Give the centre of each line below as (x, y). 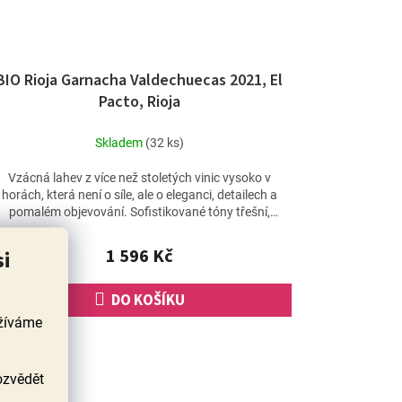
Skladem (120, 143)
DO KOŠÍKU (148, 300)
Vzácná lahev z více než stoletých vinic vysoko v (139, 177)
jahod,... (140, 228)
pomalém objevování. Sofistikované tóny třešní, (139, 211)
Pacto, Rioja (139, 101)
